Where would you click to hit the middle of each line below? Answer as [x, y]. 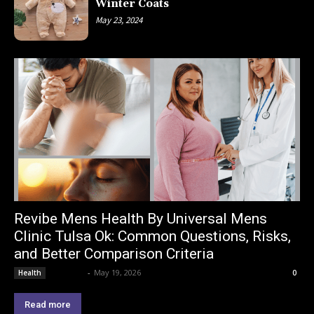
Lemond [68, 273]
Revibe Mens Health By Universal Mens [141, 219]
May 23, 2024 [119, 20]
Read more [48, 305]
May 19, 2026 [117, 273]
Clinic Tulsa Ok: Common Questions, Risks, [152, 237]
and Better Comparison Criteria [114, 254]
